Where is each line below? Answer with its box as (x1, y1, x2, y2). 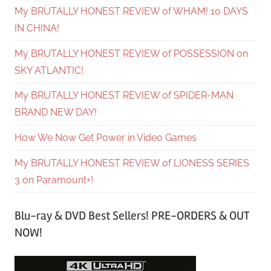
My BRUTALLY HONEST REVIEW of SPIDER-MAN (15, 90, 233, 102)
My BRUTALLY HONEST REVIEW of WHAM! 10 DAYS (15, 5, 248, 17)
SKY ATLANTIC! (15, 64, 83, 76)
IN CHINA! (15, 22, 59, 34)
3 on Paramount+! (15, 174, 93, 186)
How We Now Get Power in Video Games (15, 132, 197, 144)
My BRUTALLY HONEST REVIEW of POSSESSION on (15, 47, 248, 59)
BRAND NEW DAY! (15, 106, 97, 119)
